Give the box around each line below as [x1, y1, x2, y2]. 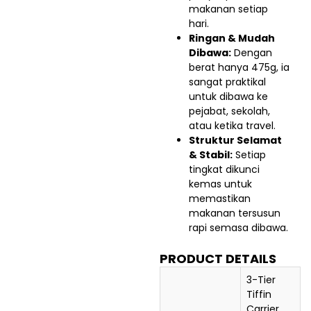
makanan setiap [189, 2, 268, 17]
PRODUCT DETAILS [160, 250, 276, 268]
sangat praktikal [189, 75, 266, 90]
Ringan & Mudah [189, 31, 275, 46]
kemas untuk [189, 177, 252, 192]
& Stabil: [189, 148, 233, 162]
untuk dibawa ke [189, 90, 268, 104]
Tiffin [246, 287, 271, 302]
